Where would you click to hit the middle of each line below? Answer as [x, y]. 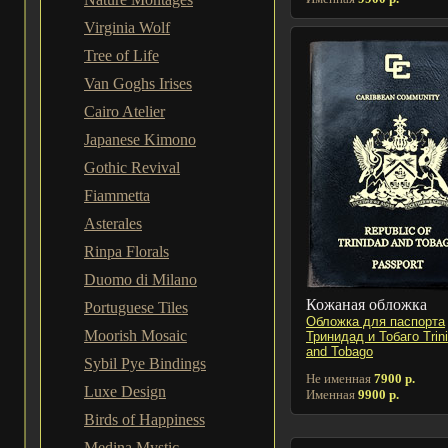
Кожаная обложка [366, 304]
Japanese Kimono [140, 139]
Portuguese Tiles [136, 307]
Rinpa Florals [126, 251]
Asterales [113, 223]
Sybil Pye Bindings [145, 363]
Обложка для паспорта [375, 321]
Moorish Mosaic [135, 335]
